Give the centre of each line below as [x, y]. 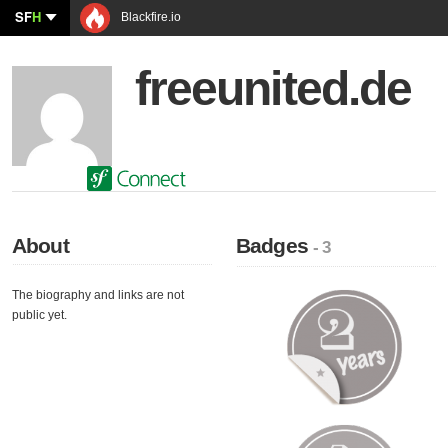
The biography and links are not [98, 295]
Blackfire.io [149, 17]
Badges [275, 245]
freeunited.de [273, 88]
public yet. [39, 315]
